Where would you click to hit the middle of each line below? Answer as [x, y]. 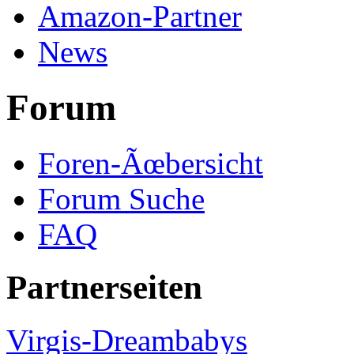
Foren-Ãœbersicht [151, 164]
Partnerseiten [104, 288]
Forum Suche [121, 199]
